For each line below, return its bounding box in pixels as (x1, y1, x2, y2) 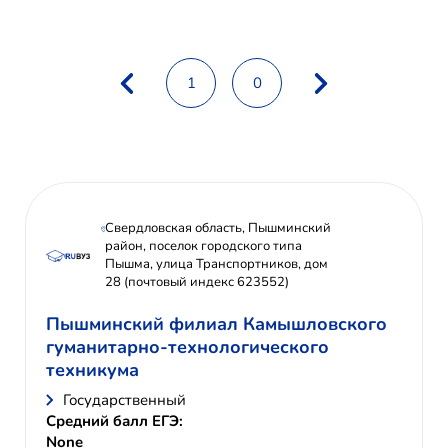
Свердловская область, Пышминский (104, 219, 331, 238)
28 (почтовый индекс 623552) (104, 273, 289, 292)
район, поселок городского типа (104, 237, 302, 256)
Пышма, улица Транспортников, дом (104, 255, 328, 274)
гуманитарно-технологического (46, 335, 329, 360)
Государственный (63, 390, 186, 411)
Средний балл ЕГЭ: (46, 411, 183, 432)
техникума (46, 358, 139, 383)
